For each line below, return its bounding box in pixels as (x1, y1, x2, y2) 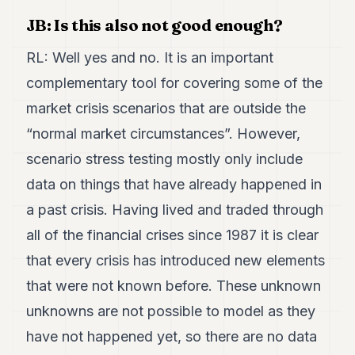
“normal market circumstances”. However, (26, 125, 301, 142)
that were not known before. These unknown (26, 277, 322, 294)
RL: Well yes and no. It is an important (26, 49, 274, 66)
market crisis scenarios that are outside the (26, 100, 307, 116)
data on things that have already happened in (26, 176, 323, 193)
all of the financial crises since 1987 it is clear (26, 227, 319, 243)
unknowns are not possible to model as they (26, 303, 316, 319)
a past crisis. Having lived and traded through (26, 201, 324, 218)
